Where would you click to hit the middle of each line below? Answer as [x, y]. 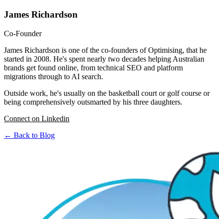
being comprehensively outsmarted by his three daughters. [93, 102]
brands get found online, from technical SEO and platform [93, 68]
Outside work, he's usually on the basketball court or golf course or [107, 93]
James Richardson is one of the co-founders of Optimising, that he [105, 50]
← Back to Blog [29, 135]
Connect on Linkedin [37, 119]
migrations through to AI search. [55, 77]
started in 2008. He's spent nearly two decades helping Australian [104, 59]
